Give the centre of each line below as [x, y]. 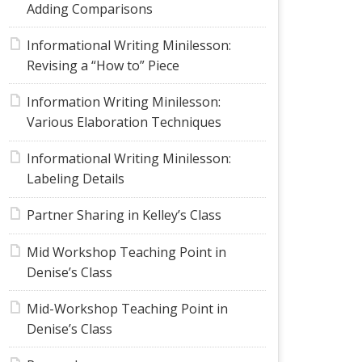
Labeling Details [75, 179]
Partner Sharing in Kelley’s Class [124, 215]
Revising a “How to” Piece [103, 65]
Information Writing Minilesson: [123, 101]
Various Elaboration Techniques [124, 122]
